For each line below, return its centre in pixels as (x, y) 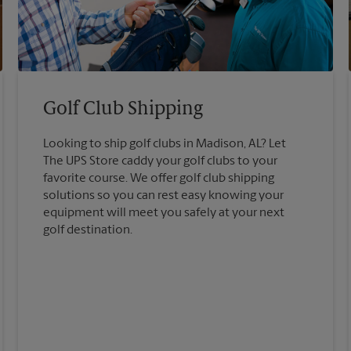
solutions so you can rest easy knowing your (164, 196)
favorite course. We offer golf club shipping (159, 179)
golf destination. (88, 231)
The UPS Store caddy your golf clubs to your (161, 162)
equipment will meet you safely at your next (164, 213)
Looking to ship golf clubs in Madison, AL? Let (165, 145)
